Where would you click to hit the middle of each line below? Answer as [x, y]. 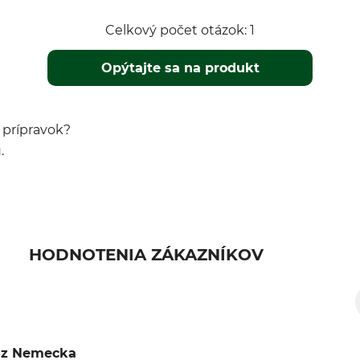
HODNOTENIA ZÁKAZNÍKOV [146, 255]
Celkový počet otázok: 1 [180, 30]
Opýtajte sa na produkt [181, 68]
